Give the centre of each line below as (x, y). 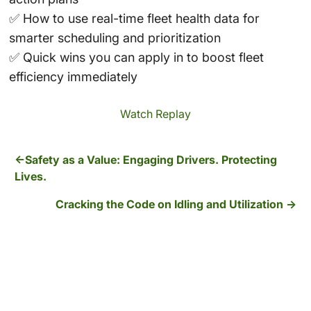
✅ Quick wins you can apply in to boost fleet (136, 58)
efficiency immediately (73, 77)
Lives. (31, 177)
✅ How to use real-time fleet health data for (134, 19)
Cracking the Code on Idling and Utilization (169, 204)
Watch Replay (155, 114)
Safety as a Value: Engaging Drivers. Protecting (151, 160)
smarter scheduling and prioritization (115, 38)
